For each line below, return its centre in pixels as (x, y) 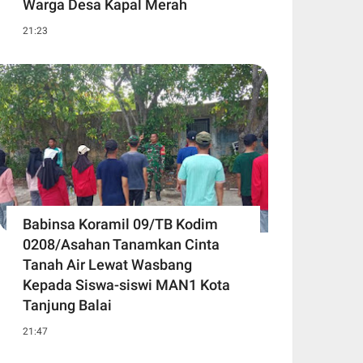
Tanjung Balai (67, 305)
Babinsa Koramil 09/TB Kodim (120, 224)
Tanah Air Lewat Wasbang (107, 265)
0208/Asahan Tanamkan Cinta (121, 245)
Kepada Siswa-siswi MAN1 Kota (126, 285)
